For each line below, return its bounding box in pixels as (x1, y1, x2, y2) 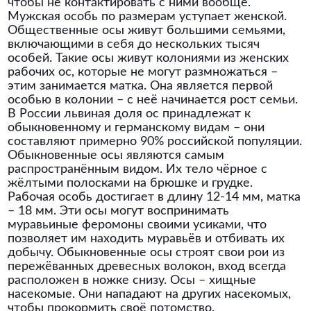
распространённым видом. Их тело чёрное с (8, 163, 268, 176)
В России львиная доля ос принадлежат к (8, 108, 251, 120)
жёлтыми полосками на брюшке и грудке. (8, 177, 253, 190)
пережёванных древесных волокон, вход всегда (8, 260, 287, 273)
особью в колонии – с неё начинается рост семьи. (8, 94, 299, 106)
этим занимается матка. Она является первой (8, 80, 274, 92)
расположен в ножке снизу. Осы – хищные (8, 274, 257, 287)
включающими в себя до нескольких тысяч (8, 38, 260, 51)
